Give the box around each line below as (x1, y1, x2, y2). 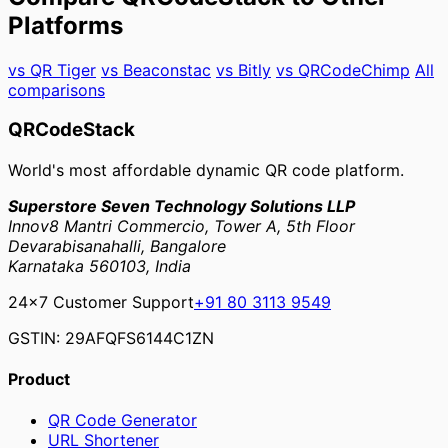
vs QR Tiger (8, 59, 96, 80)
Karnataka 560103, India (8, 255, 191, 276)
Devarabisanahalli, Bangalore (8, 235, 226, 256)
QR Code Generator (48, 410, 197, 431)
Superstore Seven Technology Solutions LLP (8, 195, 355, 216)
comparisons (8, 79, 105, 100)
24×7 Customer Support (8, 291, 194, 312)
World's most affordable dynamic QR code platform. (8, 159, 404, 180)
